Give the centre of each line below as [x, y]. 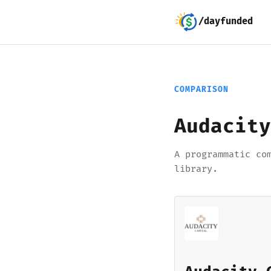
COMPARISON [202, 90]
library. [196, 169]
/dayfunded [226, 21]
